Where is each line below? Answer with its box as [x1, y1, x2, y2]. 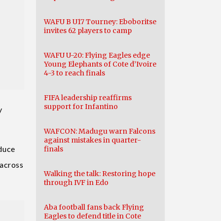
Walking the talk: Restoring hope [44, 169, 155, 178]
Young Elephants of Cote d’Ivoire [44, 60, 156, 69]
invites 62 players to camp [44, 26, 132, 35]
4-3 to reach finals [44, 69, 105, 77]
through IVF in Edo [44, 178, 109, 187]
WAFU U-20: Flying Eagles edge [44, 51, 150, 60]
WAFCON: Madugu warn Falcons [44, 127, 155, 136]
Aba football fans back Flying [44, 203, 144, 212]
